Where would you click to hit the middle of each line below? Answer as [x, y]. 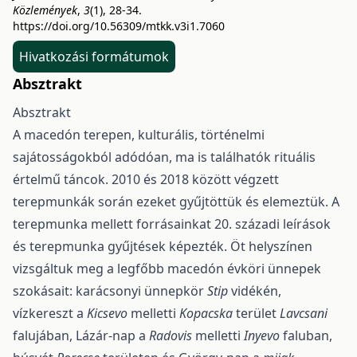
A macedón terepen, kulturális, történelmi [139, 135]
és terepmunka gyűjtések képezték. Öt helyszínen [163, 246]
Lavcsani [304, 313]
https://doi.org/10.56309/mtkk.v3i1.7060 [119, 26]
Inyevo [262, 335]
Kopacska [206, 313]
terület [256, 313]
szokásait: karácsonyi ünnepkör [110, 291]
